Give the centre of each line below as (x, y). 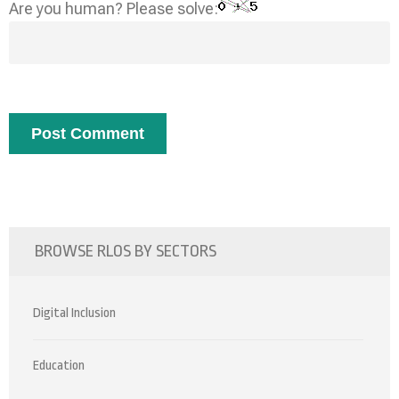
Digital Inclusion (74, 313)
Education (59, 366)
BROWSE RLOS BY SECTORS (126, 251)
